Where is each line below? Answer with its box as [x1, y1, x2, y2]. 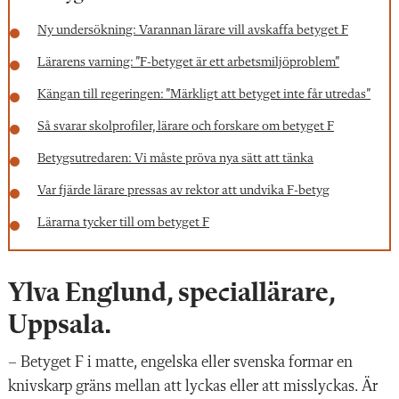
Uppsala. [8, 312, 111, 339]
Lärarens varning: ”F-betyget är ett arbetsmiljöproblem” [37, 55, 339, 69]
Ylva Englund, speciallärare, [8, 280, 335, 307]
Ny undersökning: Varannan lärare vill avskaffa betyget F [37, 23, 348, 37]
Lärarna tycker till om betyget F [37, 216, 209, 230]
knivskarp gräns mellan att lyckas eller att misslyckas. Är [8, 378, 378, 395]
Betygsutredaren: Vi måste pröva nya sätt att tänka [37, 151, 313, 166]
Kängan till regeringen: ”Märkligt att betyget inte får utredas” [37, 87, 370, 102]
